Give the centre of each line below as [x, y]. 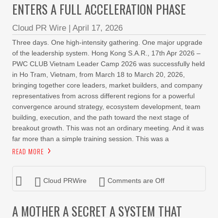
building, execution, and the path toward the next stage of [100, 117]
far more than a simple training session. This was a [91, 139]
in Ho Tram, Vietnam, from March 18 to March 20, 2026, [99, 74]
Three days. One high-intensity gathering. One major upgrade [107, 42]
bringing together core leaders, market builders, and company [107, 85]
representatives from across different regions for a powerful [103, 96]
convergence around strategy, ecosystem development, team [106, 107]
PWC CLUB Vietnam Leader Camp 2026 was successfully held [109, 64]
